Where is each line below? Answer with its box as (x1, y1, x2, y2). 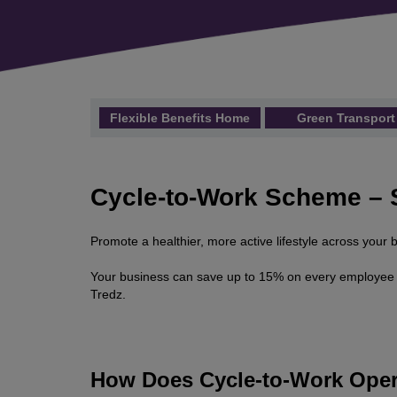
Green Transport (296, 110, 395, 125)
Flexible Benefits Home (110, 110, 250, 125)
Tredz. (90, 287, 126, 302)
